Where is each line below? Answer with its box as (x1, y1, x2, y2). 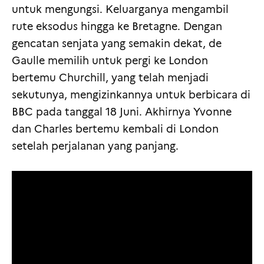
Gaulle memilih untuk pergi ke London (12, 54, 208, 67)
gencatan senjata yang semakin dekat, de (12, 37, 222, 50)
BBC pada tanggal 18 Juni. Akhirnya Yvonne (12, 105, 232, 118)
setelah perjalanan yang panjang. (12, 139, 179, 153)
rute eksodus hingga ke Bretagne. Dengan (12, 19, 222, 33)
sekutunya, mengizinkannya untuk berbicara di (12, 88, 250, 101)
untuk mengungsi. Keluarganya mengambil (12, 2, 229, 16)
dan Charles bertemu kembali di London (12, 122, 219, 136)
